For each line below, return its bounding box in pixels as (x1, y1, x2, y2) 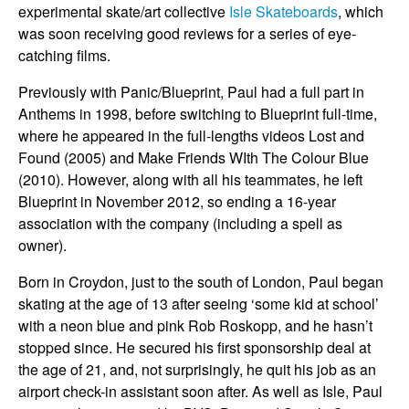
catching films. (18, 45, 110, 66)
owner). (18, 235, 67, 256)
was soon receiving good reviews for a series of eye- (18, 23, 356, 44)
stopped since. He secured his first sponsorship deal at (18, 337, 371, 358)
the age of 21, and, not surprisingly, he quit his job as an (18, 359, 376, 380)
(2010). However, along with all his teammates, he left (18, 169, 362, 190)
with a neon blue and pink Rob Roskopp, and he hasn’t (18, 315, 372, 336)
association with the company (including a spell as (18, 213, 342, 234)
